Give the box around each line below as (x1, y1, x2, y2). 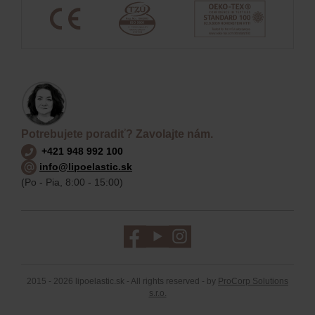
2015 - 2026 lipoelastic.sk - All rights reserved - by (27, 276, 218, 287)
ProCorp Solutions (218, 276, 288, 287)
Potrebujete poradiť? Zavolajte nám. (21, 127, 213, 140)
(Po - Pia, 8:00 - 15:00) (21, 176, 123, 188)
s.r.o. (148, 288, 167, 299)
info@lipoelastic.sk (39, 161, 132, 173)
